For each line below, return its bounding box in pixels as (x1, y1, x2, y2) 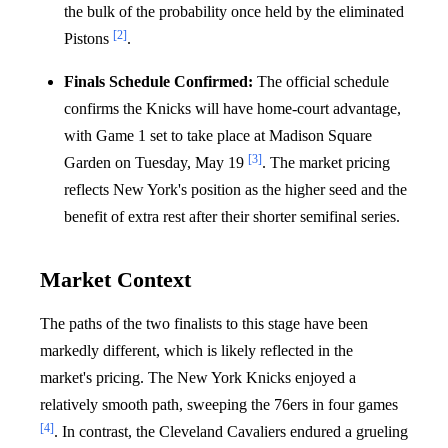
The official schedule (253, 72, 389, 90)
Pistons (64, 29, 113, 47)
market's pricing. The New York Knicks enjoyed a (40, 368, 356, 386)
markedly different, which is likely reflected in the (40, 341, 353, 359)
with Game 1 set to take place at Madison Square (64, 126, 372, 144)
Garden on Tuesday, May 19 (64, 153, 248, 171)
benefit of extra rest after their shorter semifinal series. (64, 207, 400, 225)
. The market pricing (262, 153, 390, 171)
